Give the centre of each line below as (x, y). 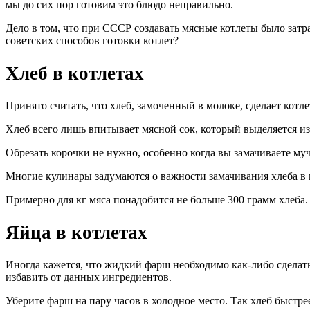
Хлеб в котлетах (75, 73)
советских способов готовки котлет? (92, 41)
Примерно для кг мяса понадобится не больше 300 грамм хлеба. (157, 200)
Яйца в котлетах (76, 232)
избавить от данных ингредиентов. (89, 277)
